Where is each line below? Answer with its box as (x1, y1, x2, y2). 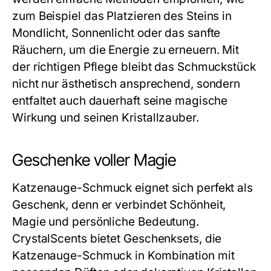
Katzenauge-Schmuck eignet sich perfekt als (12, 181, 253, 195)
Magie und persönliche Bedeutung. (12, 215, 199, 229)
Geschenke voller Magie (12, 150, 177, 170)
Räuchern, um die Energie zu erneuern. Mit (12, 43, 240, 57)
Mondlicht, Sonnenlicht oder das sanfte (12, 26, 221, 40)
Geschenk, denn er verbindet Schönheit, (12, 198, 226, 212)
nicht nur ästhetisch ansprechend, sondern (12, 77, 241, 91)
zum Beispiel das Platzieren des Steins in (12, 9, 232, 23)
